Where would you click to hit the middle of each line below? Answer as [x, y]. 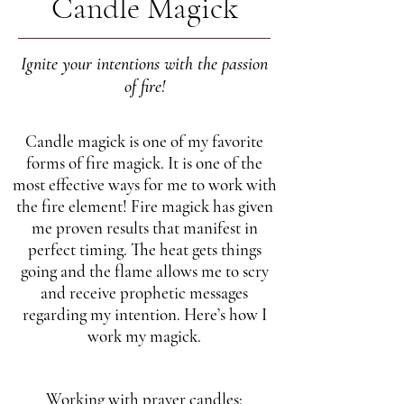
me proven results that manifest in [144, 228]
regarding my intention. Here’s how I [144, 314]
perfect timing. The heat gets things [144, 249]
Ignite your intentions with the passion [144, 64]
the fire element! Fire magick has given [144, 206]
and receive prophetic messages [144, 293]
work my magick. [144, 336]
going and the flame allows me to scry [144, 271]
